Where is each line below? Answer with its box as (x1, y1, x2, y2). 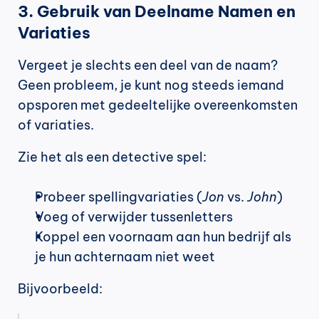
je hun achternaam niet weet (35, 249, 215, 266)
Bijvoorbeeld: (18, 281, 103, 298)
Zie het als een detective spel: (18, 149, 206, 166)
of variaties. (18, 117, 94, 134)
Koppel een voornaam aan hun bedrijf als (35, 229, 291, 246)
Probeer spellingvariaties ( (35, 189, 202, 206)
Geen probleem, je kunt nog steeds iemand (18, 77, 284, 94)
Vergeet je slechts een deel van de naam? (18, 57, 278, 74)
